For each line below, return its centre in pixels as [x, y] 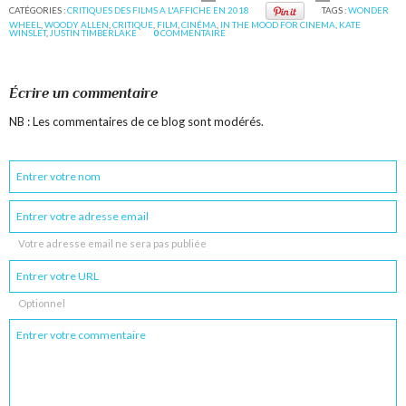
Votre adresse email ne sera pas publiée [113, 244]
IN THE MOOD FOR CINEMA [278, 25]
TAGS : [334, 10]
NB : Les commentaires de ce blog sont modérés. [137, 122]
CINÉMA [199, 25]
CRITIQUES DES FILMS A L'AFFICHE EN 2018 [159, 10]
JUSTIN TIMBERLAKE [94, 33]
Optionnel [42, 304]
